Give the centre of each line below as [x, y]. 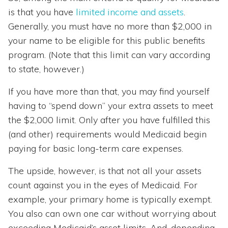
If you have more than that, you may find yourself [109, 92]
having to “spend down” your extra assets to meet [111, 106]
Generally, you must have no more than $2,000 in [110, 26]
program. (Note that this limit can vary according [109, 55]
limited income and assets [130, 12]
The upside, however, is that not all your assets [105, 171]
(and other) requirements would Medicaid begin [107, 134]
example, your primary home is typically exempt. [110, 199]
